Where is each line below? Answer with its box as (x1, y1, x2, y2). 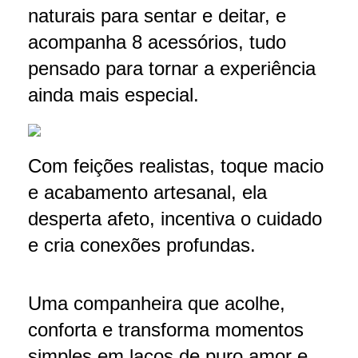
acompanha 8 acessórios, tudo (28, 30, 286, 53)
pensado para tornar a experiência (28, 57, 316, 79)
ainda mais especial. (28, 83, 199, 105)
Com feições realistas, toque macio (28, 154, 324, 177)
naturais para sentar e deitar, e (28, 4, 286, 26)
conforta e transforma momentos (28, 318, 304, 340)
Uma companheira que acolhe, (28, 292, 285, 314)
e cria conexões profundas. (28, 233, 256, 256)
